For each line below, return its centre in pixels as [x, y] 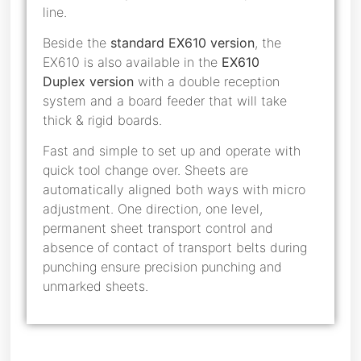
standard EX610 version [183, 43]
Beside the [77, 43]
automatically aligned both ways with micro [174, 190]
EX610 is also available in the [133, 62]
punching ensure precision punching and [163, 267]
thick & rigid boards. [103, 120]
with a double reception [207, 82]
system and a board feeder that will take [165, 101]
